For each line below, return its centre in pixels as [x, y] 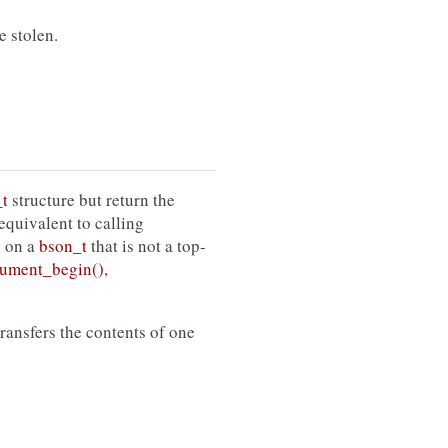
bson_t [63, 246]
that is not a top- [146, 246]
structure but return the [91, 200]
